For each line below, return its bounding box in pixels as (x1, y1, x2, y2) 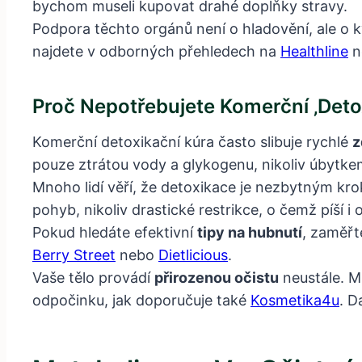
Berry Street (32, 246, 116, 264)
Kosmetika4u (250, 292, 339, 309)
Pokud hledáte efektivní (32, 224, 197, 242)
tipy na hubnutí (197, 224, 302, 242)
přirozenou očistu (154, 269, 279, 287)
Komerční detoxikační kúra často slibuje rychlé (32, 133, 352, 151)
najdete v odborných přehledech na (32, 43, 280, 61)
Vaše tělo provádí (32, 269, 154, 287)
